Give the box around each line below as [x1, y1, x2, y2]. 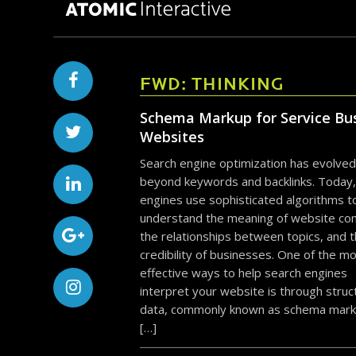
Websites [139, 127, 204, 147]
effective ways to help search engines [139, 265, 347, 281]
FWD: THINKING [139, 76, 284, 95]
